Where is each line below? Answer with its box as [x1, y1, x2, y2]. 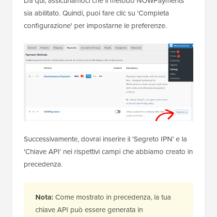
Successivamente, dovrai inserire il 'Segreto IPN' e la [24, 133, 187, 144]
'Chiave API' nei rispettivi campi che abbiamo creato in [24, 146, 193, 157]
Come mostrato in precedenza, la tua [53, 191, 171, 202]
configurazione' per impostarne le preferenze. [24, 20, 167, 31]
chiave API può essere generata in [35, 204, 143, 215]
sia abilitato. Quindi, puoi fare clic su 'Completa [24, 7, 169, 18]
